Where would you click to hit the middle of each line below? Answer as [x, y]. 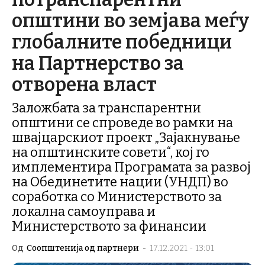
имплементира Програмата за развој [131, 167]
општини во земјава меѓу [130, 21]
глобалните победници [122, 42]
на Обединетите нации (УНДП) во [120, 182]
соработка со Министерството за [117, 197]
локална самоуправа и [84, 211]
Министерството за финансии [109, 226]
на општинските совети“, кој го [111, 152]
